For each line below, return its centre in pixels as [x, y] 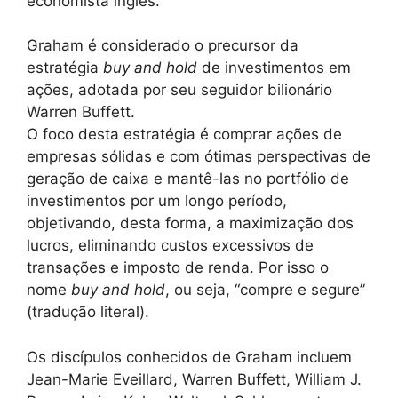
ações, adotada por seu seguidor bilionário [179, 90]
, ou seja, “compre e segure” [265, 290]
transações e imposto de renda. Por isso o [178, 268]
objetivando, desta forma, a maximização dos [190, 223]
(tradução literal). [88, 312]
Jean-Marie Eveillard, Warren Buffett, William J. [194, 379]
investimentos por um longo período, [157, 201]
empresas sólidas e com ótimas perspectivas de [199, 157]
